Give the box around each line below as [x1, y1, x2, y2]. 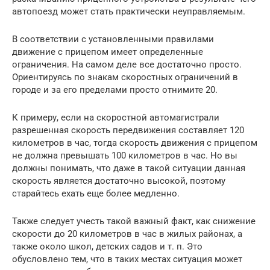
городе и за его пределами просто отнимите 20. [12, 84, 218, 95]
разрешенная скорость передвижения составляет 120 [12, 124, 244, 136]
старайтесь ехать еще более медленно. [12, 187, 180, 199]
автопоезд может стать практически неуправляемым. [12, 5, 245, 17]
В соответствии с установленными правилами [12, 33, 214, 45]
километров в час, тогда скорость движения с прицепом [12, 137, 257, 148]
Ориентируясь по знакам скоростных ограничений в [12, 71, 238, 83]
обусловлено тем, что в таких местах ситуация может [12, 253, 242, 265]
